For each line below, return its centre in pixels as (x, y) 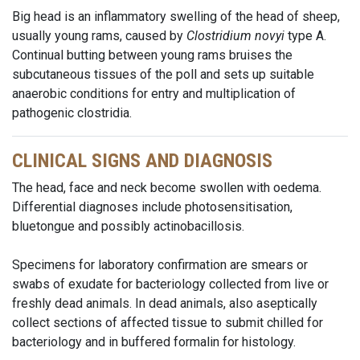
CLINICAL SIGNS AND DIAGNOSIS (142, 161)
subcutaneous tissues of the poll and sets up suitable (163, 74)
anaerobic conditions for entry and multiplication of (154, 94)
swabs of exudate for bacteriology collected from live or (170, 284)
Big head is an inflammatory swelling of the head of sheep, (176, 16)
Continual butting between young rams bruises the (152, 55)
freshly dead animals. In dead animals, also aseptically (165, 303)
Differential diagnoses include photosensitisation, (152, 207)
